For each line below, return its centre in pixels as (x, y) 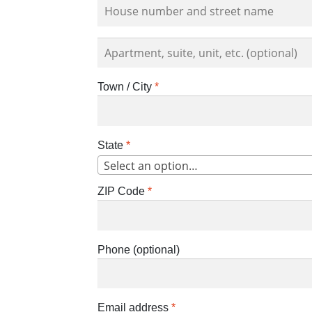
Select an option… (151, 165)
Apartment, (124, 45)
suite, (110, 61)
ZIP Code (123, 191)
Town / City (126, 87)
